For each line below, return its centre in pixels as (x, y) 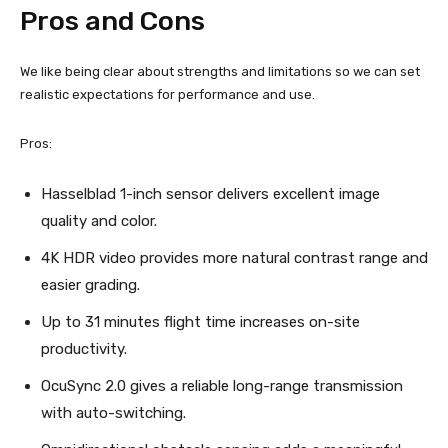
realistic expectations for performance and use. (167, 95)
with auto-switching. (113, 413)
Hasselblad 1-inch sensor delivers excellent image (210, 194)
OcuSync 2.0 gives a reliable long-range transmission (222, 386)
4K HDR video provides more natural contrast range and (234, 258)
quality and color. (99, 221)
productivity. (84, 349)
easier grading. (90, 285)
